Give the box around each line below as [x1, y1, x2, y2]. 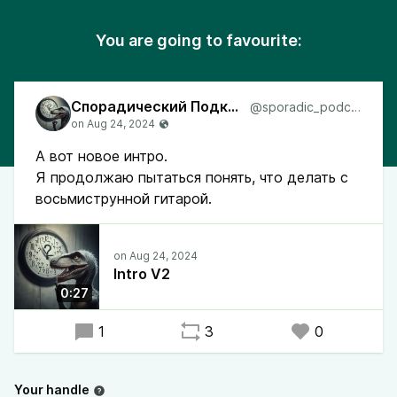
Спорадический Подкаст [228, 97, 238, 115]
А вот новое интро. [35, 147, 167, 165]
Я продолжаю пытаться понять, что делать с [35, 168, 348, 186]
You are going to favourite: [95, 31, 302, 50]
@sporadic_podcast [350, 99, 361, 114]
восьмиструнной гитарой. [35, 190, 212, 207]
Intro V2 [113, 265, 170, 283]
